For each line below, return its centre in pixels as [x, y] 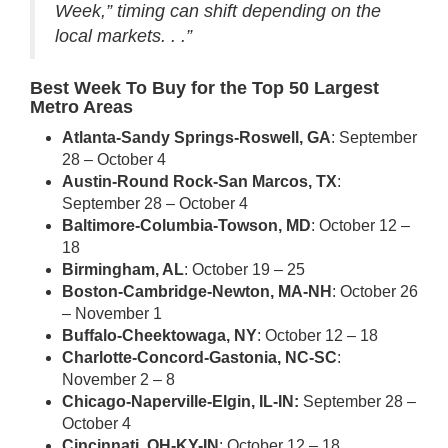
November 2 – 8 [118, 379]
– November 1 [112, 313]
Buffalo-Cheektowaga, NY [159, 335]
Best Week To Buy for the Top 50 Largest [204, 88]
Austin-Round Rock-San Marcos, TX [199, 181]
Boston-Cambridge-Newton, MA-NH [197, 291]
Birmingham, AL [123, 269]
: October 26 [375, 291]
